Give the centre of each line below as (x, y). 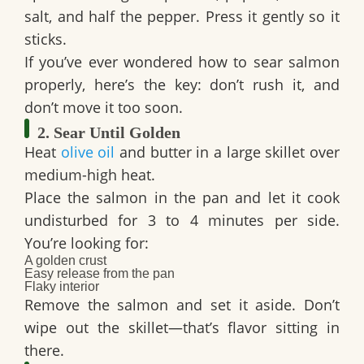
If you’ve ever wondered (112, 62)
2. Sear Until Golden (109, 133)
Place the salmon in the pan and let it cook (182, 198)
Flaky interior (62, 287)
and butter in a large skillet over (227, 152)
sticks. (45, 39)
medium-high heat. (90, 175)
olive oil (88, 152)
